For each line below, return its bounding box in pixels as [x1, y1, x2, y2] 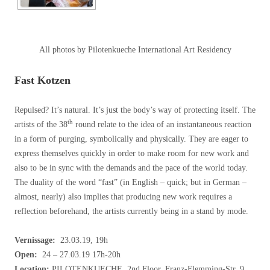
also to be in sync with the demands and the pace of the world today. [14, 163, 248, 173]
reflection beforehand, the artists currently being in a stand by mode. [14, 207, 248, 216]
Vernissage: [14, 236, 58, 245]
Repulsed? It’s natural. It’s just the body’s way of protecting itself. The [14, 105, 256, 115]
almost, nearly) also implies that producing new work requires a [14, 192, 232, 202]
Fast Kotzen [14, 74, 71, 87]
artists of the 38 [14, 120, 67, 130]
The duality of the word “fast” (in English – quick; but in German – [14, 178, 246, 187]
